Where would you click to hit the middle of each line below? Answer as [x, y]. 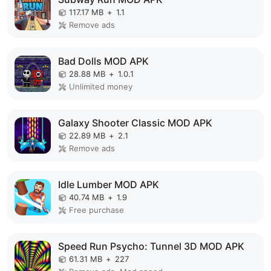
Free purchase [96, 210]
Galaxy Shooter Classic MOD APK [135, 123]
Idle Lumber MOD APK [109, 184]
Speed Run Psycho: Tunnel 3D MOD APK [151, 246]
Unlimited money [101, 87]
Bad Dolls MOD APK [103, 61]
